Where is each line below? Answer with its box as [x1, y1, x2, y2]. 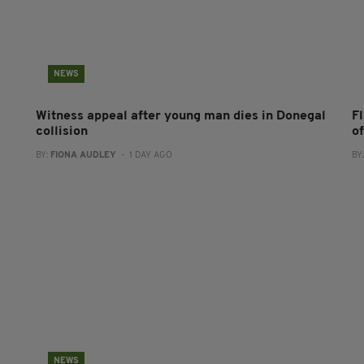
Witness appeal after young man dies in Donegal [35, 109, 326, 123]
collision [35, 124, 88, 138]
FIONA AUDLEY [50, 150, 116, 160]
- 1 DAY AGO [115, 150, 172, 160]
